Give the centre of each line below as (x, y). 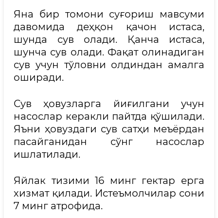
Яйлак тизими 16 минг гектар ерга (109, 181)
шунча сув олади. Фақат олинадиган (109, 52)
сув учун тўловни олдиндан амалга (109, 65)
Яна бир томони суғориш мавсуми (109, 14)
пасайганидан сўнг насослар (109, 142)
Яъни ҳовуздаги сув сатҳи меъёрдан (109, 129)
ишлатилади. (47, 154)
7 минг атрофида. (58, 206)
